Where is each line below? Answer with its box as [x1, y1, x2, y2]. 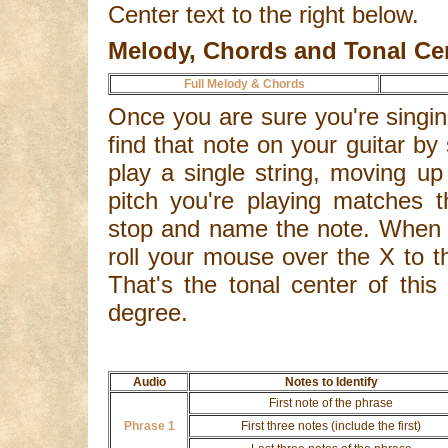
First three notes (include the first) [241, 418, 421, 433]
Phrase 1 [123, 418, 175, 433]
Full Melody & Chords [184, 76, 305, 91]
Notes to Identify [284, 374, 378, 389]
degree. [108, 298, 188, 326]
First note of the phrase [269, 395, 393, 410]
